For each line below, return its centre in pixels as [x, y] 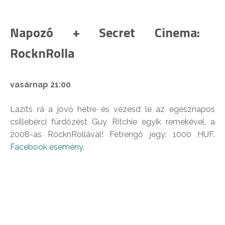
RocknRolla [42, 53]
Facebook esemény [46, 147]
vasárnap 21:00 [40, 85]
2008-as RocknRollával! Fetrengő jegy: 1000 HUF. [113, 135]
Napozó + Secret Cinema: [105, 33]
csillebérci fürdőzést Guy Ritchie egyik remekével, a [113, 122]
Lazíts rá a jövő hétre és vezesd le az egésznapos [113, 109]
